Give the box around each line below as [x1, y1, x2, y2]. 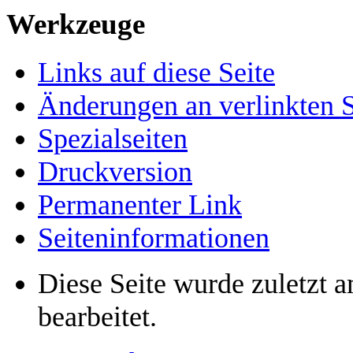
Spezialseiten [38, 123, 188, 155]
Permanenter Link [38, 189, 242, 221]
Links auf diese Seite [38, 57, 275, 89]
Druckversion [38, 156, 192, 188]
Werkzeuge [6, 8, 145, 41]
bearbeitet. [38, 301, 157, 333]
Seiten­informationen [38, 222, 269, 255]
